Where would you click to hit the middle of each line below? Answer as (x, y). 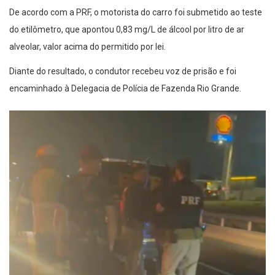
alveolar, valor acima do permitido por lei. (88, 47)
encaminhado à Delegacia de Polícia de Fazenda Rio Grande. (125, 89)
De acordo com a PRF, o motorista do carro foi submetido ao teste (136, 13)
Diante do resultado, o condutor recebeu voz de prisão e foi (123, 72)
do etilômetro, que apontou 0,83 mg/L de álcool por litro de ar (127, 30)
